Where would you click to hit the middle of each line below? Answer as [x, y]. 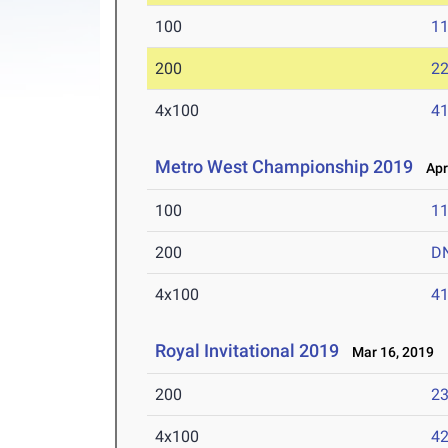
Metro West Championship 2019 [284, 167]
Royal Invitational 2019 [247, 351]
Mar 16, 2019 [389, 352]
